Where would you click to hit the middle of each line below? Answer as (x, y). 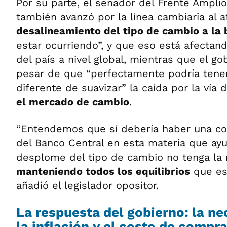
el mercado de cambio (73, 102)
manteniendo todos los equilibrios (103, 171)
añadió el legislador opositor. (87, 185)
